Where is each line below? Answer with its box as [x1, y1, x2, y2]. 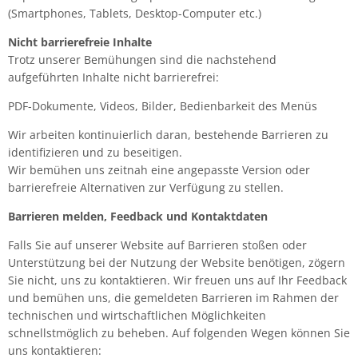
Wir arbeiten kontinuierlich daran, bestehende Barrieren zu [8, 127, 328, 142]
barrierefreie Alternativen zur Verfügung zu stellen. [8, 180, 284, 195]
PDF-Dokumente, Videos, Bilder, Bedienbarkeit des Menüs [8, 98, 317, 113]
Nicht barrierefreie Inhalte [8, 34, 152, 50]
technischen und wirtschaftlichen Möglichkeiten [8, 308, 266, 323]
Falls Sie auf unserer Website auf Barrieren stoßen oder [8, 237, 307, 253]
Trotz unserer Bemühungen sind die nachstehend [8, 52, 276, 67]
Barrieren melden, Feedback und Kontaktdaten [8, 209, 268, 224]
